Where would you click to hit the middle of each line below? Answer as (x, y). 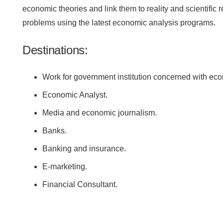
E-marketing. (65, 167)
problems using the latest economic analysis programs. (119, 23)
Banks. (55, 131)
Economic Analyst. (75, 95)
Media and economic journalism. (100, 113)
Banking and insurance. (84, 149)
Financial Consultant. (80, 184)
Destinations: (55, 50)
